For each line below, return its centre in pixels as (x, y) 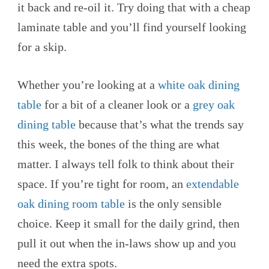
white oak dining (199, 85)
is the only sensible (173, 204)
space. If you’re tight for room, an (102, 184)
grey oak (214, 105)
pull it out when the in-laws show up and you (127, 243)
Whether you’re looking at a (88, 85)
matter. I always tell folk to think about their (126, 164)
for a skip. (42, 47)
